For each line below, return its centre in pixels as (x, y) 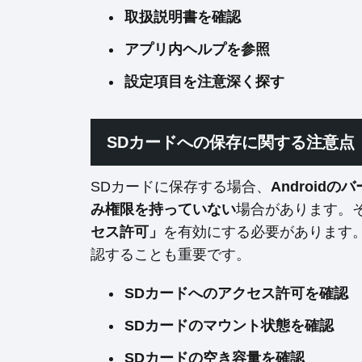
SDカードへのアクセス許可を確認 (236, 293)
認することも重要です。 (170, 255)
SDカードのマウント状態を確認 (229, 326)
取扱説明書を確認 (183, 17)
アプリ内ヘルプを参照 (197, 49)
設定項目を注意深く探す (204, 82)
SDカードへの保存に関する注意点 (231, 142)
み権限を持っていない (163, 209)
